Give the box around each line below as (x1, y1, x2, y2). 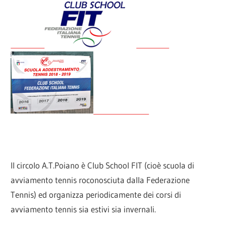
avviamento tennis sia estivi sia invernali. (11, 203, 156, 214)
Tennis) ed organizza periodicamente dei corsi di (11, 189, 182, 200)
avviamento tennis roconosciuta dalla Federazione (11, 174, 190, 185)
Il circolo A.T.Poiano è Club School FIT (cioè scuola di (11, 159, 195, 171)
